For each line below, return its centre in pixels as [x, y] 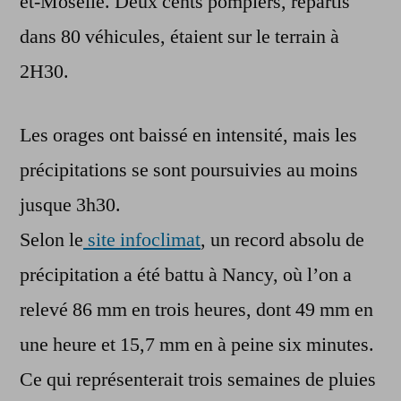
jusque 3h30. [70, 205]
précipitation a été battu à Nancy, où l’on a [186, 275]
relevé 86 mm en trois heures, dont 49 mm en [196, 310]
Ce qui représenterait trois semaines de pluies [198, 380]
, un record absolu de [282, 240]
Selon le [51, 240]
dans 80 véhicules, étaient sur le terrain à [179, 37]
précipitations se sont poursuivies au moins [189, 171]
